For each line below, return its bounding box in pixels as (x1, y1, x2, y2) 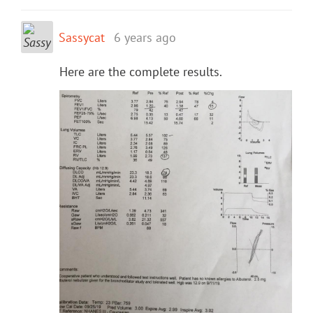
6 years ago (114, 29, 176, 45)
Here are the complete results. (59, 63, 222, 80)
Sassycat (59, 29, 105, 45)
